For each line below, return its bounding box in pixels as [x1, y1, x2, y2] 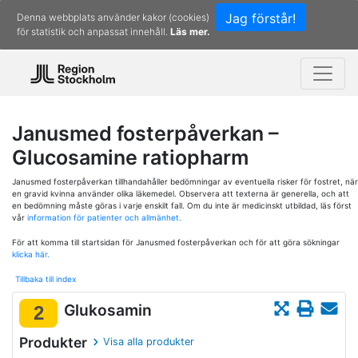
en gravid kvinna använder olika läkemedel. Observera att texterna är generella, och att [12, 189, 349, 198]
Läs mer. [170, 26, 210, 38]
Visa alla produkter [103, 336, 195, 348]
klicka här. [12, 249, 50, 259]
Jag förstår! [225, 10, 296, 26]
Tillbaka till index [15, 274, 76, 284]
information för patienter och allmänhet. [27, 213, 181, 222]
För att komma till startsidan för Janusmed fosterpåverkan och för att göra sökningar [12, 237, 340, 247]
